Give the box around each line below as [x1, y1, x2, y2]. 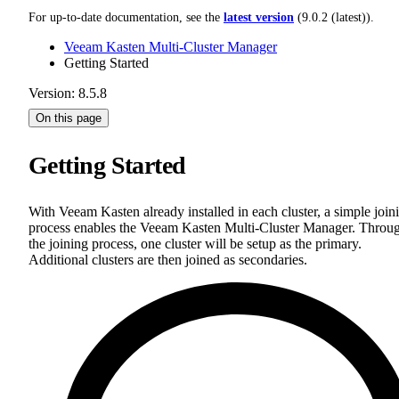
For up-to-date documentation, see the [28, 10, 224, 24]
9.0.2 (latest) [302, 10, 366, 24]
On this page [36, 110, 102, 125]
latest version [224, 10, 294, 24]
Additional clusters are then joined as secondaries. [28, 252, 307, 268]
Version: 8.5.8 [28, 85, 107, 101]
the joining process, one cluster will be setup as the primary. [28, 236, 362, 252]
